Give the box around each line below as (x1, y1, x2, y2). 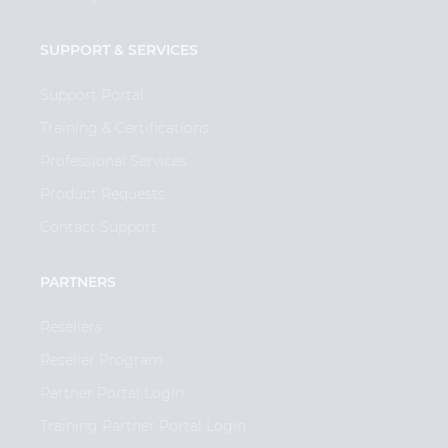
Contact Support (40, 218, 157, 237)
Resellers (40, 318, 102, 337)
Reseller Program (40, 351, 163, 370)
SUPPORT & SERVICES (40, 41, 198, 60)
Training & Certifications (40, 119, 209, 138)
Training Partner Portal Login (40, 417, 246, 436)
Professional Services (40, 152, 187, 171)
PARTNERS (40, 273, 116, 292)
